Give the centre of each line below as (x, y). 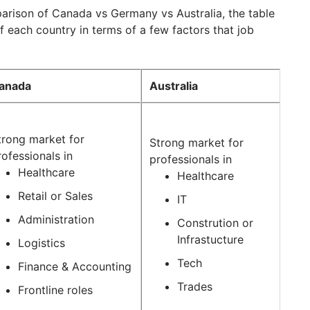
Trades (197, 287)
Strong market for (197, 143)
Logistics (42, 243)
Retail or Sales (55, 196)
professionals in (191, 159)
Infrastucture (210, 240)
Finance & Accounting (75, 267)
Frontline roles (55, 290)
